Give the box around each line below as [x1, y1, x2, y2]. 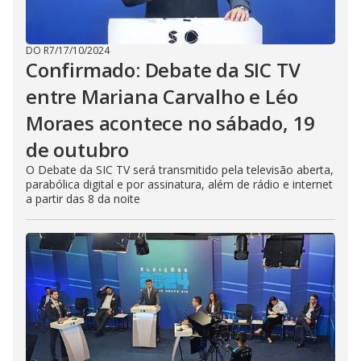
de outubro [26, 136, 130, 164]
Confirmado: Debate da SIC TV [26, 56, 301, 84]
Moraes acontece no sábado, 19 [26, 110, 316, 137]
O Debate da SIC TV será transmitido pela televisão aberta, [26, 162, 334, 178]
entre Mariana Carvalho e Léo [26, 83, 298, 110]
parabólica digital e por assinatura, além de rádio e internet [26, 176, 333, 193]
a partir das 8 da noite [26, 191, 140, 207]
